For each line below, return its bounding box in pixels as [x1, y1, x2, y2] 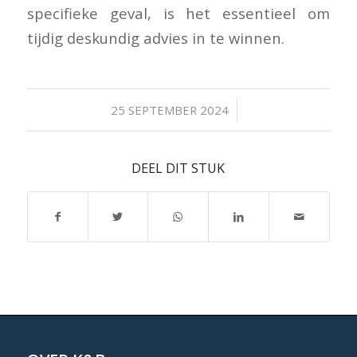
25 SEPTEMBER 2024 [111, 102, 229, 119]
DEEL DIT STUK [131, 159, 226, 178]
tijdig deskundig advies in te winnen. [26, 28, 284, 49]
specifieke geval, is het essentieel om [26, 3, 331, 24]
